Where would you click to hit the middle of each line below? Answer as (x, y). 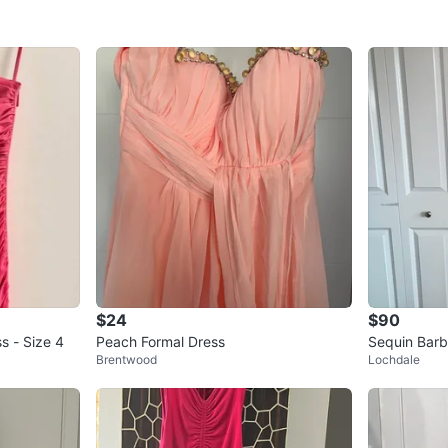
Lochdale (394, 360)
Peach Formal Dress (160, 342)
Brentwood (126, 360)
